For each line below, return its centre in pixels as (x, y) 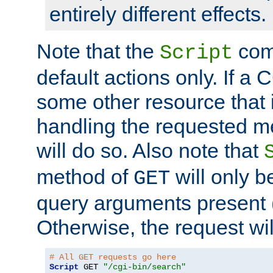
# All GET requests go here (113, 257)
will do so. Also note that (150, 151)
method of (85, 177)
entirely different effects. (158, 14)
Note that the (98, 51)
